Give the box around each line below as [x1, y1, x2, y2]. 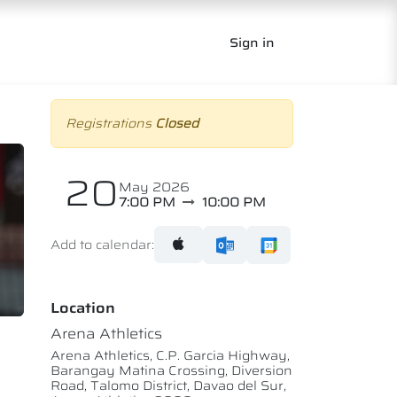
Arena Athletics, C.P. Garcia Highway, [51, 345, 290, 365]
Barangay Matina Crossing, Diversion [51, 360, 292, 380]
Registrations [66, 113, 155, 133]
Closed [155, 113, 198, 133]
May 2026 [119, 177, 190, 197]
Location [51, 296, 115, 319]
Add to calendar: [51, 234, 154, 254]
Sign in [230, 32, 275, 52]
